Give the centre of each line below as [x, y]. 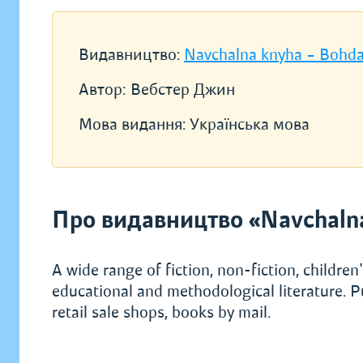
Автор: [102, 90]
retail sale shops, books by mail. [161, 312]
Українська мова [250, 124]
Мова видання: [134, 124]
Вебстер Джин [183, 90]
